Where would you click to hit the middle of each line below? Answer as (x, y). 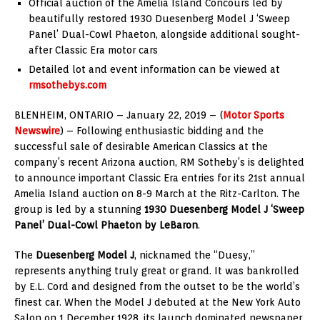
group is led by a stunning (79, 209)
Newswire (37, 130)
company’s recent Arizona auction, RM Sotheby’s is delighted (159, 162)
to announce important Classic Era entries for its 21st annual (160, 177)
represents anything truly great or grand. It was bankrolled (157, 270)
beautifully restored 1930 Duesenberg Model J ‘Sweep (159, 18)
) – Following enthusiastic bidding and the (162, 130)
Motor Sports (254, 115)
